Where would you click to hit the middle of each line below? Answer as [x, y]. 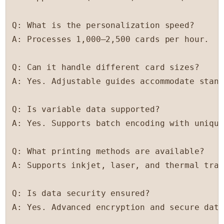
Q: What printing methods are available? [108, 151]
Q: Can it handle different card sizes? [106, 67]
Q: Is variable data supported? [86, 109]
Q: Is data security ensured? [81, 193]
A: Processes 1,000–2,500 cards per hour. [111, 39]
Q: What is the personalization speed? [103, 25]
